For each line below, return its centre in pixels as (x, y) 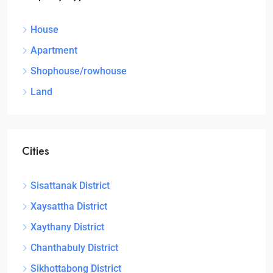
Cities (36, 151)
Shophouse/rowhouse (79, 71)
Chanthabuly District (74, 248)
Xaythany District (67, 227)
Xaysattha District (69, 207)
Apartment (54, 51)
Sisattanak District (70, 186)
